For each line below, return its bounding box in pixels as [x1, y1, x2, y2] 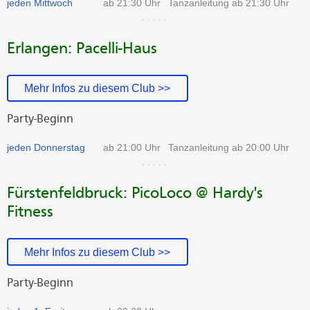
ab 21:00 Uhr [102, 142, 161, 154]
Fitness [7, 202, 53, 221]
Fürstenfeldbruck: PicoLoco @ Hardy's [7, 183, 263, 203]
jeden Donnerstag [7, 142, 85, 154]
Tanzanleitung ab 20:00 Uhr [167, 142, 289, 154]
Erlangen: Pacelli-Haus [7, 38, 157, 57]
